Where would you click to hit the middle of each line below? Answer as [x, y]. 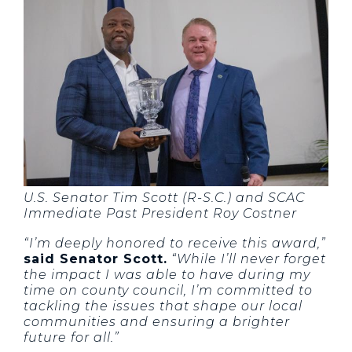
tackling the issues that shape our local [163, 306]
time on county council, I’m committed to [168, 291]
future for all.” [71, 338]
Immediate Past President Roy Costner [160, 214]
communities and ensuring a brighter [157, 322]
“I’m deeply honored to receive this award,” [175, 244]
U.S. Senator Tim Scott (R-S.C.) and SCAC [164, 198]
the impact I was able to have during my [167, 275]
